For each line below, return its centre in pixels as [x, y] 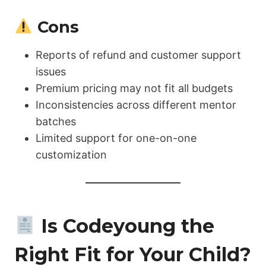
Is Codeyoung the [125, 226]
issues [51, 72]
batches [56, 122]
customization [71, 155]
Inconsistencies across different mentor [136, 105]
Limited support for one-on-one [116, 138]
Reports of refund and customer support [138, 55]
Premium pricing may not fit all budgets [134, 88]
